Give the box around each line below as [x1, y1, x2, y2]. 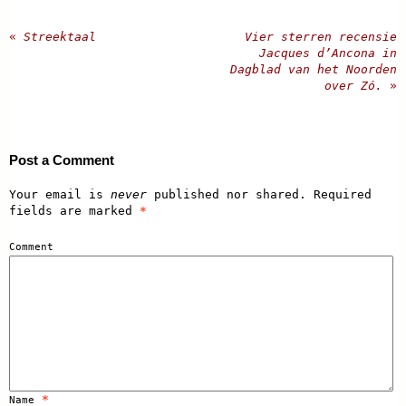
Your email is [9, 188, 111, 202]
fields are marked [9, 204, 140, 218]
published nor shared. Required [147, 188, 372, 202]
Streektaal [16, 30, 96, 44]
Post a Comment [9, 152, 114, 169]
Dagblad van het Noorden [230, 63, 397, 77]
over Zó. [324, 79, 390, 93]
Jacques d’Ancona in [259, 46, 397, 61]
